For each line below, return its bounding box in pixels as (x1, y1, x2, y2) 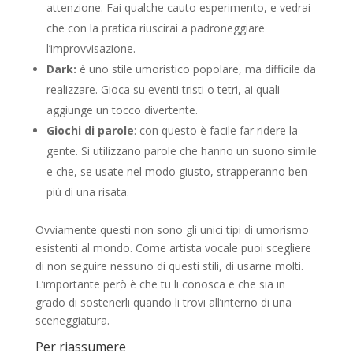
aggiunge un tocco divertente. (46, 102, 198, 117)
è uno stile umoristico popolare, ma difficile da (76, 61, 316, 76)
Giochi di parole (46, 122, 134, 138)
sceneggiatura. (35, 312, 110, 328)
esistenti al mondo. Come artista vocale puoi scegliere (35, 240, 311, 255)
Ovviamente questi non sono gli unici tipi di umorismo (35, 221, 309, 237)
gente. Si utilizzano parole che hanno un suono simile (46, 143, 317, 158)
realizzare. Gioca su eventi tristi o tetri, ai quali (46, 81, 280, 97)
